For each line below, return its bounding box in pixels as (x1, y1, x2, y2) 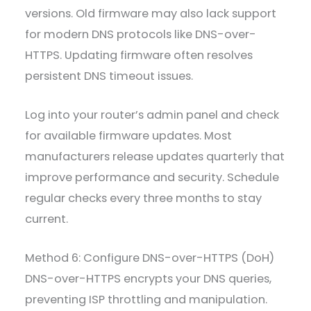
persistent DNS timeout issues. (25, 67, 194, 84)
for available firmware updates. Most (25, 127, 233, 144)
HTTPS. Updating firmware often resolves (25, 47, 253, 63)
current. (25, 210, 69, 227)
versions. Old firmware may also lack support (25, 5, 277, 22)
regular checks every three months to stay (25, 190, 262, 206)
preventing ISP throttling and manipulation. (25, 292, 268, 308)
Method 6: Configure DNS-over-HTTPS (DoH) (25, 250, 275, 267)
